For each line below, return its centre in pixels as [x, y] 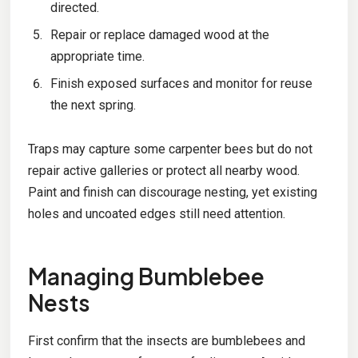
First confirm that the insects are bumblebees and [166, 341]
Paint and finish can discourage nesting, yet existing [172, 193]
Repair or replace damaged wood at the [159, 34]
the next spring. [93, 105]
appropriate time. [97, 56]
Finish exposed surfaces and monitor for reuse [181, 84]
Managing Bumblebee [146, 276]
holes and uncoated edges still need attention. [156, 214]
